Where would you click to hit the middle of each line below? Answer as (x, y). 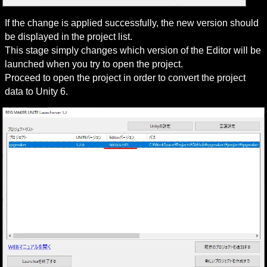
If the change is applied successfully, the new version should (132, 23)
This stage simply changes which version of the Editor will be (133, 50)
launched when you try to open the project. (94, 64)
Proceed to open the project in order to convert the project (125, 77)
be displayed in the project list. (69, 36)
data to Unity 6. (37, 91)
